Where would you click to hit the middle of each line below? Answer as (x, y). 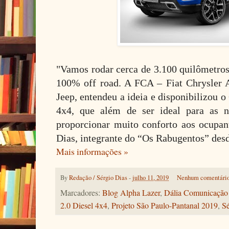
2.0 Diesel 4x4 (84, 206)
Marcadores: (81, 193)
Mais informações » (92, 152)
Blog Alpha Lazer (131, 193)
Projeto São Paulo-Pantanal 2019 (165, 206)
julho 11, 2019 (151, 178)
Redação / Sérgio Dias (98, 178)
